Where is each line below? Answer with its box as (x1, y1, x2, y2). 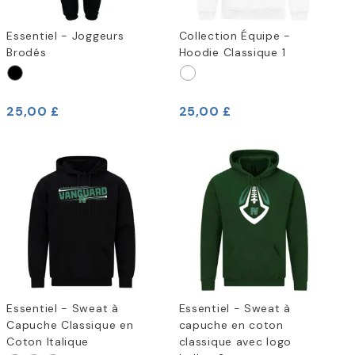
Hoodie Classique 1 (178, 45, 286, 60)
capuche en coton (178, 317, 284, 332)
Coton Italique (6, 334, 90, 349)
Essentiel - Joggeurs (6, 29, 124, 44)
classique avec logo (178, 334, 292, 349)
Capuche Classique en (6, 317, 134, 332)
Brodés (6, 45, 47, 60)
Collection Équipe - (178, 29, 291, 44)
